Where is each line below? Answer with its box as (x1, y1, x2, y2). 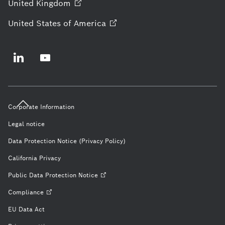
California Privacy (8, 154, 61, 162)
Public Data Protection (8, 171, 76, 179)
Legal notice (8, 120, 45, 128)
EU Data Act (8, 205, 45, 213)
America (74, 18, 106, 29)
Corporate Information (8, 102, 74, 110)
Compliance (8, 188, 44, 196)
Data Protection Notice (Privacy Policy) (8, 137, 126, 145)
